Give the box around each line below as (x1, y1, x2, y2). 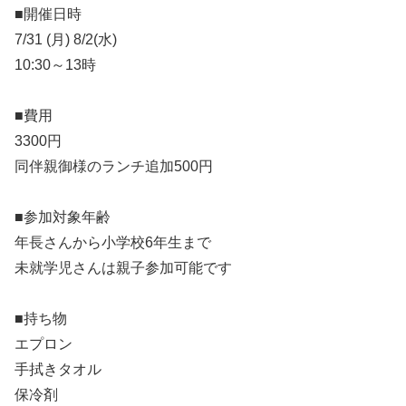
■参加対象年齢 (14, 209, 111, 226)
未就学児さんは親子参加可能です (14, 260, 232, 276)
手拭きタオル (14, 362, 101, 378)
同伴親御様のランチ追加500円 (14, 159, 213, 175)
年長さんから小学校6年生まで (14, 235, 211, 251)
